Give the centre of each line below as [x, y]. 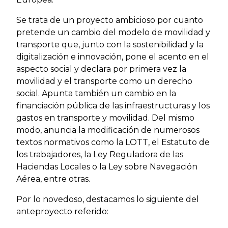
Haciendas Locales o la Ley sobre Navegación [107, 167]
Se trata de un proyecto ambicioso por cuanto [110, 20]
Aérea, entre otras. [53, 179]
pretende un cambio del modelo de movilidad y [113, 32]
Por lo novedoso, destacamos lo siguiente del [108, 199]
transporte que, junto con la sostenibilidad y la [110, 45]
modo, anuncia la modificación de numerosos [108, 130]
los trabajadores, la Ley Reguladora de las [100, 154]
